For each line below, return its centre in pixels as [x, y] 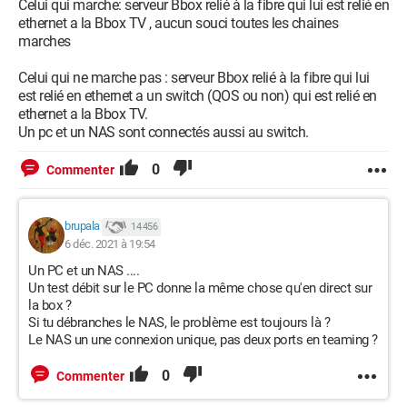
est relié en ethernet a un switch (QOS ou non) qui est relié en [198, 96]
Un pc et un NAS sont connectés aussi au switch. [164, 132]
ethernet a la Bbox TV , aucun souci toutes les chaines [178, 23]
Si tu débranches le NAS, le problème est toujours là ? [179, 323]
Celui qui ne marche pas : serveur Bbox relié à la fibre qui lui [194, 78]
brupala [82, 226]
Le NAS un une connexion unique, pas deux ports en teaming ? [203, 340]
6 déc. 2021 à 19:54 [110, 244]
